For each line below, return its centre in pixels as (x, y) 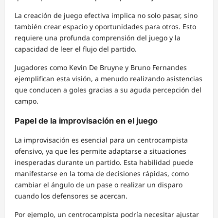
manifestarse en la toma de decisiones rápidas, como (102, 173)
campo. (27, 101)
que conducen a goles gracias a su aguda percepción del (108, 90)
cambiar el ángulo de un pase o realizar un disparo (99, 184)
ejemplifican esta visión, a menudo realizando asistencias (109, 79)
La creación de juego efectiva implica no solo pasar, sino (106, 16)
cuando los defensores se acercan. (71, 196)
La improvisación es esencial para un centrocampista (101, 140)
